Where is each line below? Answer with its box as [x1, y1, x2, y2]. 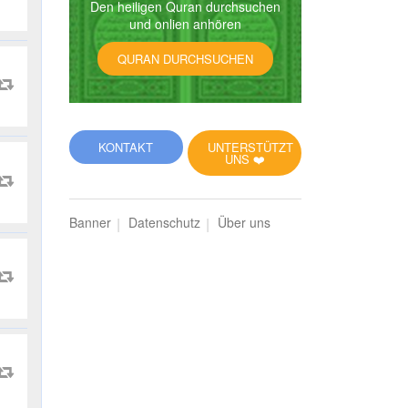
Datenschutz [128, 213, 200, 231]
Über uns [218, 213, 270, 231]
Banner [69, 213, 111, 231]
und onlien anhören [129, 15, 241, 33]
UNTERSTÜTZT [208, 138, 294, 156]
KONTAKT [98, 138, 154, 156]
